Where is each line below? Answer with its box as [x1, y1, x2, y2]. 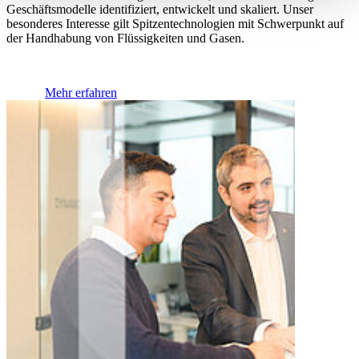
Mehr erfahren [45, 86, 117, 100]
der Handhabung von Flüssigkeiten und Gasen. [6, 31, 248, 46]
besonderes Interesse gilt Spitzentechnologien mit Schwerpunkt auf [6, 17, 344, 31]
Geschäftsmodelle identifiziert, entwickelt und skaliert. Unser [6, 2, 313, 17]
